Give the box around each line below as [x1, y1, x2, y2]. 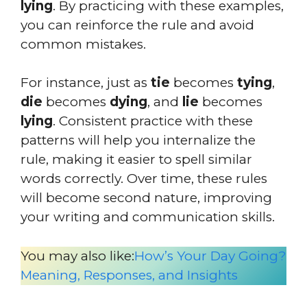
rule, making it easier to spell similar [21, 151, 252, 167]
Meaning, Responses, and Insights [21, 267, 238, 283]
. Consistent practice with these [53, 113, 253, 129]
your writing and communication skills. [21, 209, 275, 225]
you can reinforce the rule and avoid [21, 16, 254, 33]
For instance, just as [21, 75, 151, 90]
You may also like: [21, 247, 134, 264]
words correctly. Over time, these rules [21, 171, 267, 186]
